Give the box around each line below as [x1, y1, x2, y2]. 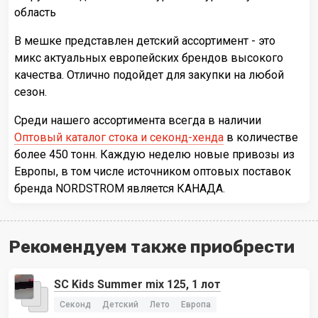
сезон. [14, 84, 47, 99]
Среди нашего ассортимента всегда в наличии [14, 113, 261, 127]
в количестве [224, 130, 298, 144]
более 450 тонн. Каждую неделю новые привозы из [14, 147, 295, 161]
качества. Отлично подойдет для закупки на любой [14, 67, 284, 82]
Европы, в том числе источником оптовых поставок [14, 164, 291, 178]
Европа [181, 299, 211, 309]
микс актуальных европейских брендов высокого [14, 50, 283, 65]
